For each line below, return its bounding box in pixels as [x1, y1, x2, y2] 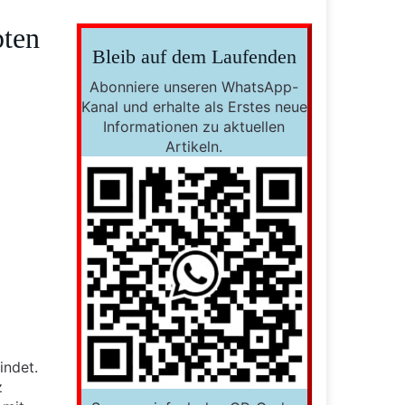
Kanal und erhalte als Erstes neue [80, 98, 307, 116]
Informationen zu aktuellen [103, 118, 286, 136]
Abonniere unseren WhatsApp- [89, 78, 299, 96]
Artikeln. [165, 137, 223, 155]
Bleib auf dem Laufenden [91, 45, 297, 68]
